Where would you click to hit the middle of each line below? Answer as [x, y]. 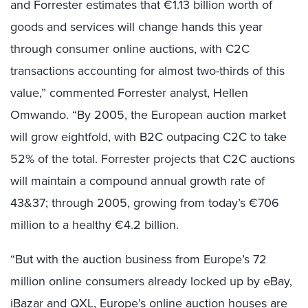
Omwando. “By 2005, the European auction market [148, 114]
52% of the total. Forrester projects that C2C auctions [153, 158]
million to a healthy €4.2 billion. [95, 224]
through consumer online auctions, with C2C [130, 48]
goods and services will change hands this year [136, 26]
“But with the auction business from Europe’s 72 [139, 259]
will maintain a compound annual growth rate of [137, 180]
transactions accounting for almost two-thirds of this [147, 70]
